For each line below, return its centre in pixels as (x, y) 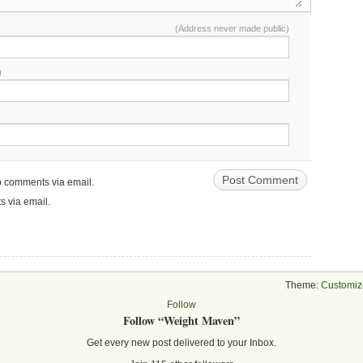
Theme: (303, 285)
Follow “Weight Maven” (181, 321)
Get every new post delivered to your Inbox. (181, 342)
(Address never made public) (232, 28)
